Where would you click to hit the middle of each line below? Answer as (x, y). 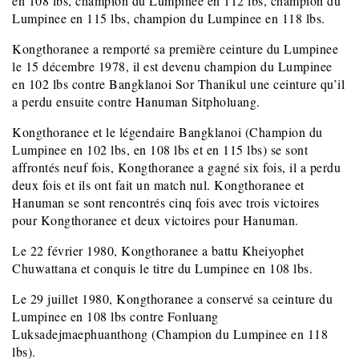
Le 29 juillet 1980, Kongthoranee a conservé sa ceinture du (172, 299)
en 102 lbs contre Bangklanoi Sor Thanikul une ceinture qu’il (178, 84)
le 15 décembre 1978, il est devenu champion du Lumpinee (172, 67)
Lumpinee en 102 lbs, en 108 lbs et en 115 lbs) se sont (160, 150)
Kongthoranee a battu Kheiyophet (213, 251)
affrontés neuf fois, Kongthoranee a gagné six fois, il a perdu (176, 167)
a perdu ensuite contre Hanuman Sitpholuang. (136, 102)
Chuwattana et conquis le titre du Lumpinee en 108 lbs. (162, 268)
